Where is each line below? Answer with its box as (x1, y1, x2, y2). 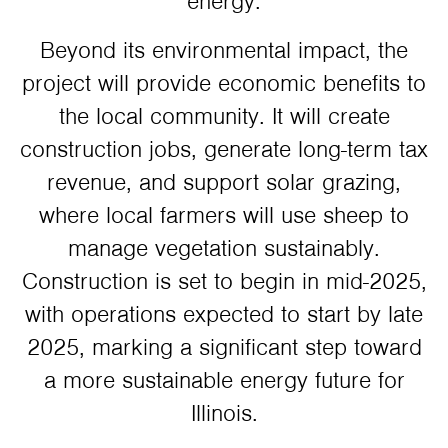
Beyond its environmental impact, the (40, 35, 408, 66)
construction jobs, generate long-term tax (20, 134, 428, 165)
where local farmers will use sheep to (39, 200, 409, 231)
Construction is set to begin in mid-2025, (21, 266, 427, 297)
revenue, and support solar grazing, (47, 167, 401, 198)
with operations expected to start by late (25, 299, 423, 330)
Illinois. (190, 398, 258, 429)
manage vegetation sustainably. (68, 233, 380, 264)
